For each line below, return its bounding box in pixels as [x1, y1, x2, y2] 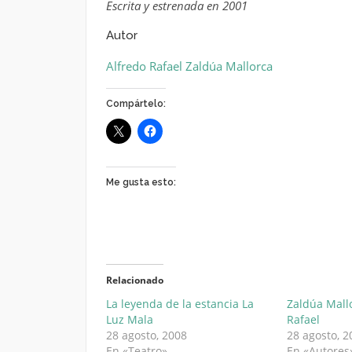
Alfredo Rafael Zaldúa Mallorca [105, 58, 273, 74]
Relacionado [105, 273, 163, 287]
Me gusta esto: [105, 177, 176, 188]
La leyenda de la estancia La [105, 296, 254, 311]
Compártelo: [105, 98, 166, 109]
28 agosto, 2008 [105, 328, 187, 343]
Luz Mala [105, 312, 153, 327]
